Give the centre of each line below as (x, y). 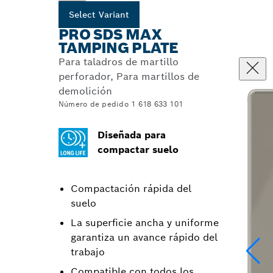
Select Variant (99, 15)
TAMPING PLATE (119, 48)
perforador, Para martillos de (129, 76)
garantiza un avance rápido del (144, 237)
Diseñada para (132, 135)
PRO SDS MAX (110, 34)
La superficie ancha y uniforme (145, 223)
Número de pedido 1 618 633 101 (121, 104)
